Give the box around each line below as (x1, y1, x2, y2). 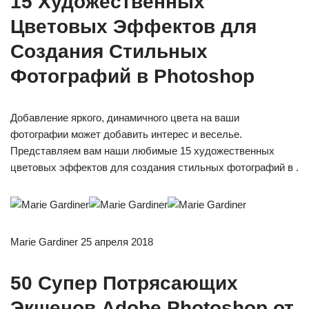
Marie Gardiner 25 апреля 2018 (10, 236, 153, 248)
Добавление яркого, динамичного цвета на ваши (10, 112, 239, 124)
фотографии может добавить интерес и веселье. (10, 128, 242, 141)
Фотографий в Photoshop (10, 66, 255, 88)
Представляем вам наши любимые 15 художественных (10, 145, 275, 157)
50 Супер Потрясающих (10, 272, 238, 295)
